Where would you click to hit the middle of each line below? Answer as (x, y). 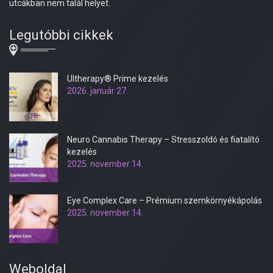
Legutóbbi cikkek (61, 35)
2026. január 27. (97, 91)
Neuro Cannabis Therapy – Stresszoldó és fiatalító (163, 140)
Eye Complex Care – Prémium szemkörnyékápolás (165, 201)
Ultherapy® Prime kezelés (118, 79)
